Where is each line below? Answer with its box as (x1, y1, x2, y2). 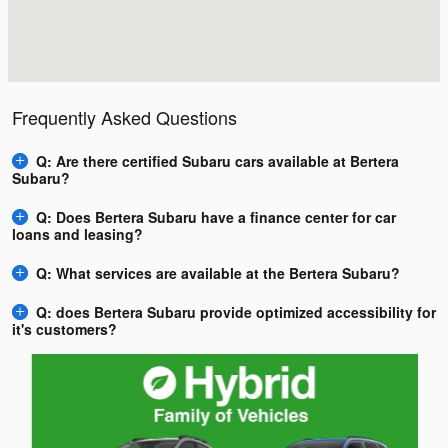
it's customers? (12, 319, 117, 340)
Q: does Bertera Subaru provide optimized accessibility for (36, 302, 436, 323)
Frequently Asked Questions (12, 103, 237, 130)
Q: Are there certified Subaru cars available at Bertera (36, 151, 399, 172)
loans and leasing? (12, 224, 143, 245)
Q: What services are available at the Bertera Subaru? (36, 263, 400, 284)
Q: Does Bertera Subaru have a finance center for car (36, 207, 396, 228)
